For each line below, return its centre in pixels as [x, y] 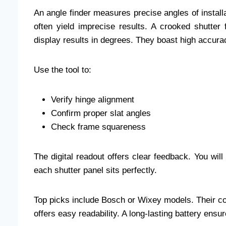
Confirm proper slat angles [101, 113]
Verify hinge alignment [93, 99]
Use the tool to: [63, 70]
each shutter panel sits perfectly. [95, 170]
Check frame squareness [98, 127]
